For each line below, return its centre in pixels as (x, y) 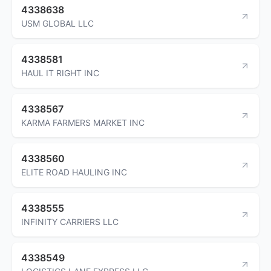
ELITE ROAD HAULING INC (74, 172)
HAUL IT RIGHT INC (60, 73)
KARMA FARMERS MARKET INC (83, 122)
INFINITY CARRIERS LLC (70, 221)
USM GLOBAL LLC (57, 23)
